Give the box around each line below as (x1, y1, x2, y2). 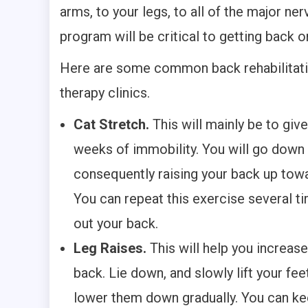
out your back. (74, 214, 158, 232)
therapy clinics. (60, 84, 150, 101)
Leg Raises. (74, 239, 146, 256)
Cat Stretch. (74, 115, 149, 133)
